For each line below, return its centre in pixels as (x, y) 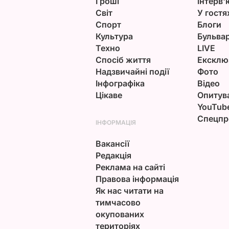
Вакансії (112, 143)
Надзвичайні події (132, 71)
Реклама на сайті (130, 167)
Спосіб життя (123, 60)
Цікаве (109, 95)
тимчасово (118, 202)
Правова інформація (137, 179)
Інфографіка (120, 83)
